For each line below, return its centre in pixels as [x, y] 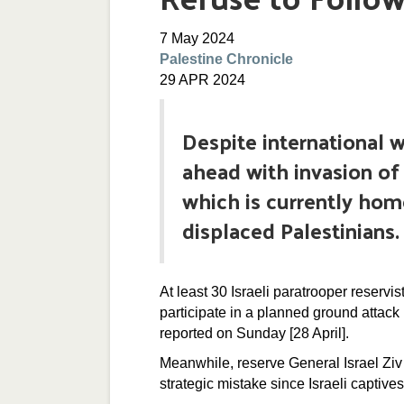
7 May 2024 [197, 38]
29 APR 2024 [202, 80]
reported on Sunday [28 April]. [256, 333]
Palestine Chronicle [226, 59]
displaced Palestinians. [291, 230]
